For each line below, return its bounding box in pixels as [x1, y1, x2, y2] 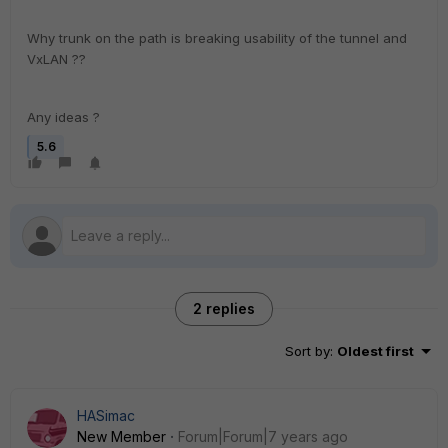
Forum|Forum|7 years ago [178, 428, 348, 445]
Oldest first [337, 343, 414, 359]
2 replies [193, 300, 255, 317]
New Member [77, 428, 166, 445]
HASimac [77, 407, 135, 424]
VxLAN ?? [27, 51, 86, 67]
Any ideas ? [27, 109, 100, 125]
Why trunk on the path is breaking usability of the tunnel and [27, 30, 407, 46]
